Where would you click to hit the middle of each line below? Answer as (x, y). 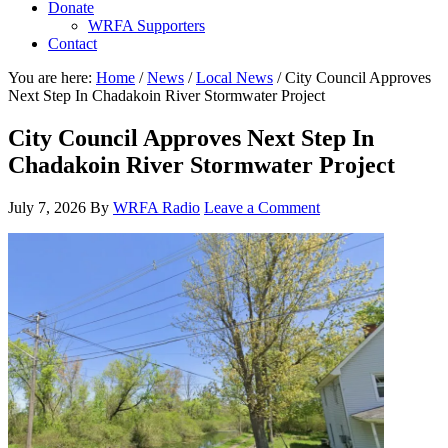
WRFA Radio (156, 207)
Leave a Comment (262, 207)
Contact (72, 43)
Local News (234, 77)
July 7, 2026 (47, 207)
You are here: (52, 77)
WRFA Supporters (146, 25)
